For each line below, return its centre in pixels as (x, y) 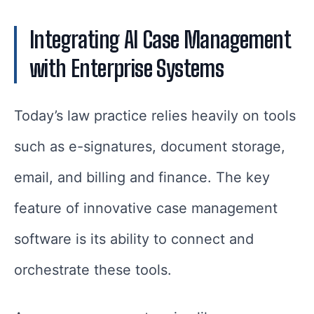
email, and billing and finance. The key (142, 177)
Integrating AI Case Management (160, 40)
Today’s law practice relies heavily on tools (155, 115)
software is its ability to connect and (134, 239)
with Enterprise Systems (127, 68)
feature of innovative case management (146, 208)
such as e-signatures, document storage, (150, 146)
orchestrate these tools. (95, 269)
